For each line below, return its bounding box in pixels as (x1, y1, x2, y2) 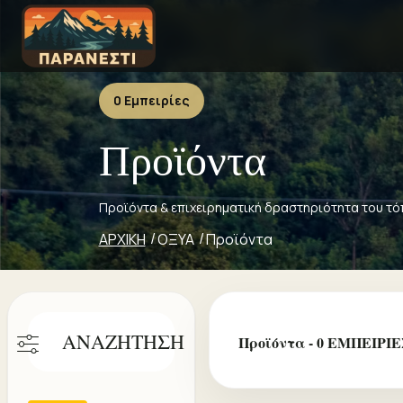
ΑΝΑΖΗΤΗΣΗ (62, 328, 184, 354)
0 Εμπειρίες (112, 92, 190, 109)
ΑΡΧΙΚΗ (98, 229, 146, 249)
